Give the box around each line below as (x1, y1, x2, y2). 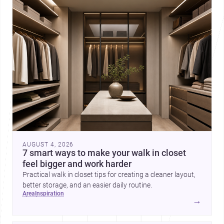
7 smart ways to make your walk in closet (22, 148, 186, 158)
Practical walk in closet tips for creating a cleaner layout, (22, 170, 195, 179)
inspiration (36, 190, 64, 197)
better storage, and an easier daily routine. (22, 181, 152, 190)
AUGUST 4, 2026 (22, 141, 74, 148)
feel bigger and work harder (22, 159, 131, 169)
